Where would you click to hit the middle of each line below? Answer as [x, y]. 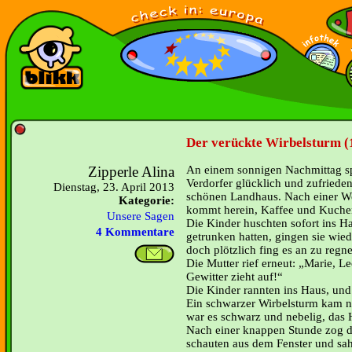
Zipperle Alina [131, 172]
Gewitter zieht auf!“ [235, 277]
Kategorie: [147, 200]
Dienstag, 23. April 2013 [114, 187]
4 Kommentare [135, 232]
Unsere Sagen [141, 216]
